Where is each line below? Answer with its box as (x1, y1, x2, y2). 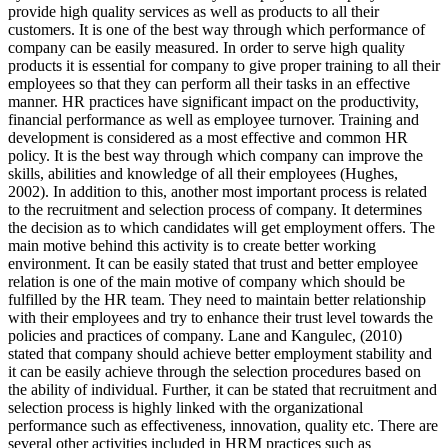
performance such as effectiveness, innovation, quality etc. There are (8, 417, 438, 435)
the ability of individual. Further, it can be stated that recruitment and (8, 381, 437, 399)
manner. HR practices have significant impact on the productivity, (8, 93, 419, 111)
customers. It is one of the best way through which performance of (8, 21, 425, 39)
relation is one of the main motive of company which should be (8, 273, 405, 291)
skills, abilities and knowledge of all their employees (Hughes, (8, 165, 398, 183)
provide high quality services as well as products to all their (8, 3, 379, 21)
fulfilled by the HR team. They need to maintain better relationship (8, 291, 426, 309)
